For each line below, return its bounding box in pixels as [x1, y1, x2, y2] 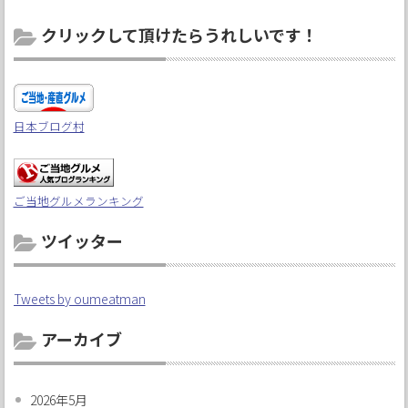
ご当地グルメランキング [13, 192, 144, 210]
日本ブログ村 [13, 117, 85, 136]
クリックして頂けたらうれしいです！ [36, 23, 318, 47]
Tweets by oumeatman [13, 290, 146, 309]
